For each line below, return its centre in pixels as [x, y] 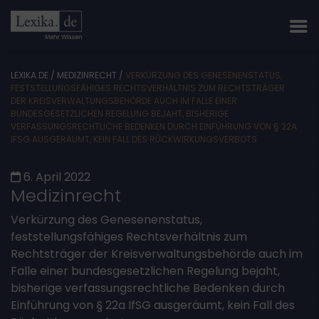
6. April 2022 [57, 177]
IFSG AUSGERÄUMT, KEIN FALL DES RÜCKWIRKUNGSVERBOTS [134, 139]
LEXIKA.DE [30, 75]
